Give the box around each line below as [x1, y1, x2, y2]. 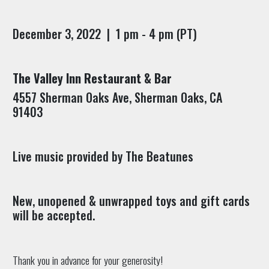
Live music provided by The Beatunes [12, 147, 193, 165]
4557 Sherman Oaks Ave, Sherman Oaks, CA [12, 88, 222, 106]
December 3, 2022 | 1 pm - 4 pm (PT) [12, 24, 197, 43]
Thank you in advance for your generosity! [12, 252, 163, 268]
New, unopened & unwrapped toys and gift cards [12, 191, 250, 210]
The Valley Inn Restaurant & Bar [12, 68, 172, 87]
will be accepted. [12, 205, 95, 224]
